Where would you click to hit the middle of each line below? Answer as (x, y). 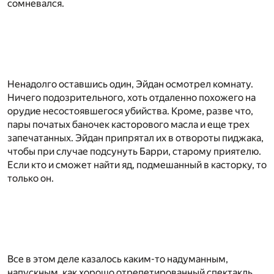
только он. (31, 178)
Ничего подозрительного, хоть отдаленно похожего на (131, 97)
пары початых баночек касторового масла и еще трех (128, 124)
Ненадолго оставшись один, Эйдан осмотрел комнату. (130, 84)
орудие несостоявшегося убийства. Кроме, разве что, (130, 111)
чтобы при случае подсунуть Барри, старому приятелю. (134, 151)
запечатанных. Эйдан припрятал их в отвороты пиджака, (135, 138)
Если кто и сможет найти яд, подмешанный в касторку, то (137, 165)
